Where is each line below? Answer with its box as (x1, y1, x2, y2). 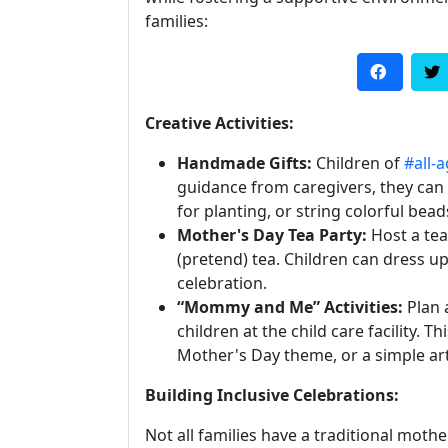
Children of (312, 152, 404, 174)
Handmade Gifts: (177, 152, 312, 174)
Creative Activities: (145, 112, 294, 134)
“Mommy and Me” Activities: (177, 296, 403, 318)
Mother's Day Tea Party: (177, 224, 367, 246)
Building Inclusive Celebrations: (145, 384, 399, 406)
